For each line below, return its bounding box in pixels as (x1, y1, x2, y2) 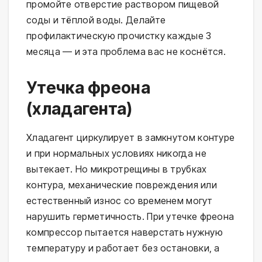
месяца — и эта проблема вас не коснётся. (26, 46, 226, 58)
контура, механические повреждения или (26, 179, 218, 191)
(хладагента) (26, 99, 133, 119)
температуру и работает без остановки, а (26, 242, 220, 254)
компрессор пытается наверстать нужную (26, 226, 223, 239)
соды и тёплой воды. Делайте (26, 14, 166, 26)
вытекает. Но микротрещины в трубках (26, 163, 207, 175)
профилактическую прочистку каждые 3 (26, 30, 212, 42)
